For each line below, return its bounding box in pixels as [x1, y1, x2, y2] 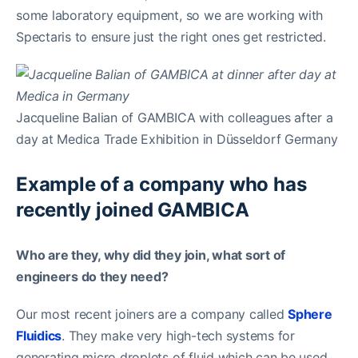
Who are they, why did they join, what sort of [16, 246, 286, 263]
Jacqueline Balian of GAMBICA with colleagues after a [16, 109, 333, 125]
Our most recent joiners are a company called [16, 305, 288, 322]
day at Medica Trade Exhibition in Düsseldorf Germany [16, 130, 338, 147]
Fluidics [16, 327, 62, 344]
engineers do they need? [16, 268, 169, 284]
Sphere [288, 305, 332, 322]
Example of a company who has [16, 172, 307, 196]
